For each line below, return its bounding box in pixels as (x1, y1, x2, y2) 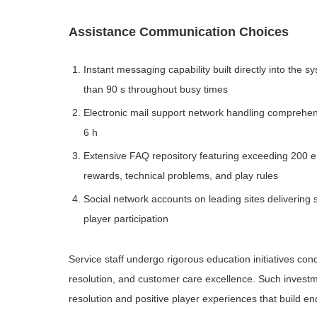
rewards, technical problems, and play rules (83, 170, 278, 181)
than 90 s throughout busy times (83, 83, 228, 95)
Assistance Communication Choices (69, 25, 289, 39)
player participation (83, 213, 168, 224)
